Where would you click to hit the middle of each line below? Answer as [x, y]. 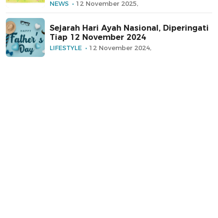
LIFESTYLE [66, 48]
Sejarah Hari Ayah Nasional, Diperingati [129, 28]
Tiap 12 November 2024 [98, 37]
